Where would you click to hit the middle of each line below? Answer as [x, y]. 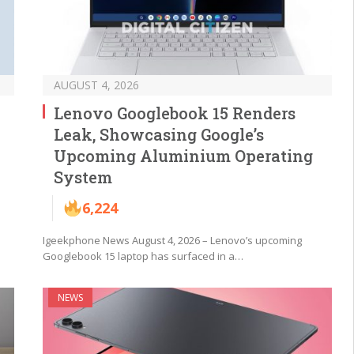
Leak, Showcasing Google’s [159, 134]
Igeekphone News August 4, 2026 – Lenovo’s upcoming [172, 240]
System [83, 177]
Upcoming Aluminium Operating [183, 155]
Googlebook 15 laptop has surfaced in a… [143, 256]
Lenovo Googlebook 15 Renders [175, 113]
